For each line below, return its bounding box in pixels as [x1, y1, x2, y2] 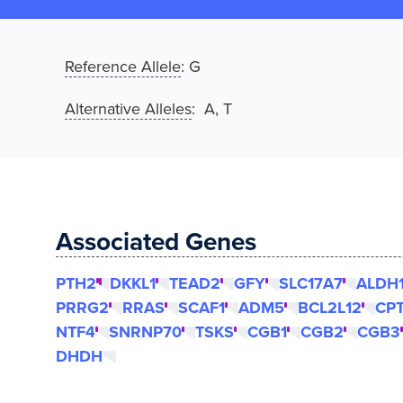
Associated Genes [56, 227, 256, 257]
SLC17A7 [279, 273, 343, 293]
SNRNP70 [109, 322, 182, 342]
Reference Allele [65, 57, 181, 76]
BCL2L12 [298, 298, 362, 318]
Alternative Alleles [65, 99, 192, 119]
